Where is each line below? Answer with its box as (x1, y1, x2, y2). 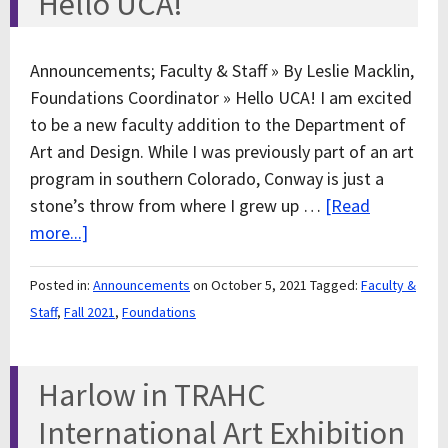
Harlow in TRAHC (38, 375, 266, 415)
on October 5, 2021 (193, 276, 307, 294)
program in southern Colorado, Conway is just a (30, 167, 384, 190)
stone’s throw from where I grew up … (30, 194, 325, 217)
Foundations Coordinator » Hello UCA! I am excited (30, 86, 412, 109)
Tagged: (310, 276, 361, 294)
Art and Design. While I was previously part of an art (30, 140, 414, 163)
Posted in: (30, 276, 93, 294)
